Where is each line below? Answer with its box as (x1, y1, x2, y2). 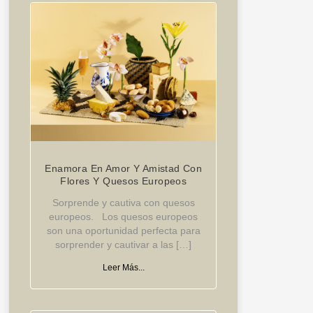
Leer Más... (102, 263, 145, 273)
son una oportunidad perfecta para (46, 225, 201, 237)
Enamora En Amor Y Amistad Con (45, 163, 203, 175)
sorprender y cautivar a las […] (55, 239, 192, 251)
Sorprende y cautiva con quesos (52, 197, 195, 209)
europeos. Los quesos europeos (49, 211, 198, 223)
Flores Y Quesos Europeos (60, 175, 187, 187)
